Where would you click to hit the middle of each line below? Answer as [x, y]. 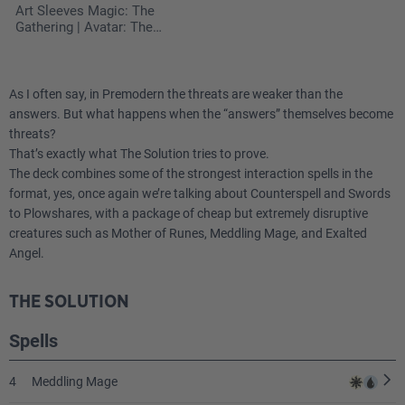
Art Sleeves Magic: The [85, 11]
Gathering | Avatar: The [84, 28]
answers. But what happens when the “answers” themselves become [201, 114]
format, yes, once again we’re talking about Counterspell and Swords [200, 194]
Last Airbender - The [76, 44]
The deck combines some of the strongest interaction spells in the [191, 174]
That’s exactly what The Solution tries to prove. [139, 154]
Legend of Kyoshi [67, 60]
